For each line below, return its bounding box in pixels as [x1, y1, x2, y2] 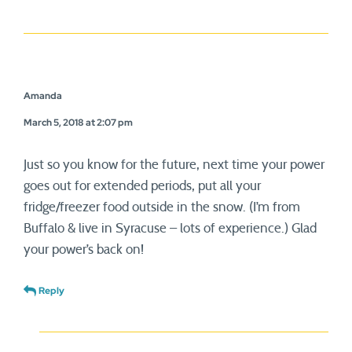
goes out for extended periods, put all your [24, 179, 261, 192]
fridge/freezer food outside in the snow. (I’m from [24, 200, 300, 214]
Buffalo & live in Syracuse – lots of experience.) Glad [24, 222, 317, 235]
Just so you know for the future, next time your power [24, 158, 324, 171]
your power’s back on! [24, 243, 144, 256]
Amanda [24, 90, 62, 102]
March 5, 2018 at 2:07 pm [24, 116, 133, 129]
